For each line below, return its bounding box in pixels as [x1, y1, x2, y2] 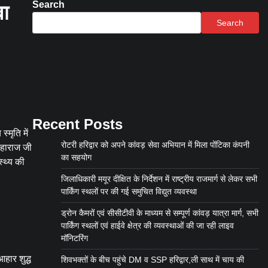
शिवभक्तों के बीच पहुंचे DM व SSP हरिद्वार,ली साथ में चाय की [60, 255, 244, 265]
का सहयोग [60, 153, 92, 163]
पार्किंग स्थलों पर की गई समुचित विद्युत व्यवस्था [60, 187, 197, 197]
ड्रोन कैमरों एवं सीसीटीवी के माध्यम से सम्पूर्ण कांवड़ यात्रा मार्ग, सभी [60, 208, 258, 218]
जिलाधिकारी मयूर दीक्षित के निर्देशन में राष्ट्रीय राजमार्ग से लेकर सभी [60, 174, 257, 184]
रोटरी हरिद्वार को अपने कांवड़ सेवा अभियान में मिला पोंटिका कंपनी [60, 140, 249, 150]
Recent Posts [32, 116, 123, 133]
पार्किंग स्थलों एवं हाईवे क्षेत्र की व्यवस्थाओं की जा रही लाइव [60, 221, 234, 231]
